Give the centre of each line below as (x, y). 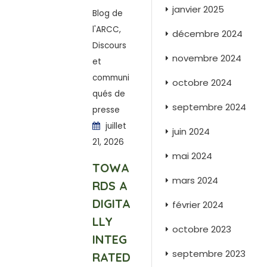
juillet (114, 126)
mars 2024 (195, 180)
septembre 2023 (209, 254)
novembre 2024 (207, 58)
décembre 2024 (207, 34)
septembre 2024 (209, 107)
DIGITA (111, 204)
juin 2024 (191, 131)
